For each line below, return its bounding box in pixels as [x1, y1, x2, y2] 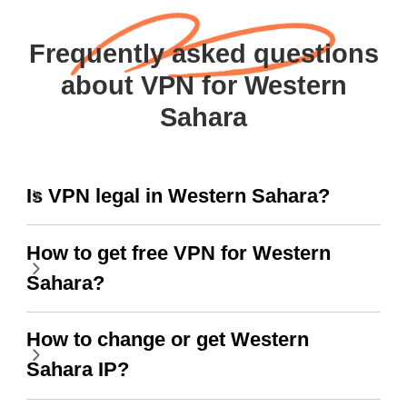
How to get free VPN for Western [25, 242, 331, 264]
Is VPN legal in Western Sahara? [25, 184, 330, 207]
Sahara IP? [25, 359, 129, 382]
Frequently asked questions [28, 39, 379, 69]
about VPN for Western [60, 71, 347, 101]
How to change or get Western [25, 329, 309, 352]
